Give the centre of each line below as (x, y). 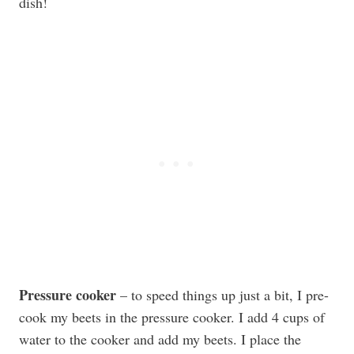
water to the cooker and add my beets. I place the (160, 339)
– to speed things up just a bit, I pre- (222, 295)
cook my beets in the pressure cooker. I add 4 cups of (172, 317)
